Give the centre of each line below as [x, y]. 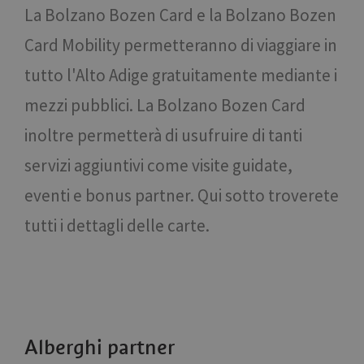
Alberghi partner [100, 347]
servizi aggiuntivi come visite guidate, [158, 166]
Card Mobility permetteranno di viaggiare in [181, 45]
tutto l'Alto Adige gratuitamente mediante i [181, 76]
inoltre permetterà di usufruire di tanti [163, 136]
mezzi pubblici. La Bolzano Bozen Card [165, 106]
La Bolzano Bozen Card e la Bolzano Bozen [180, 15]
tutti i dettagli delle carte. [117, 226]
